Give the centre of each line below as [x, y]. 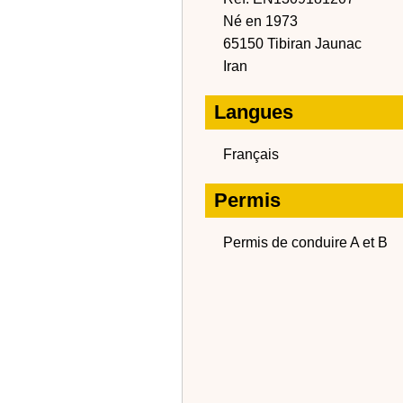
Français [251, 154]
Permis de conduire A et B [305, 242]
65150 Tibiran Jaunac [292, 44]
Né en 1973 [260, 21]
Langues [254, 112]
